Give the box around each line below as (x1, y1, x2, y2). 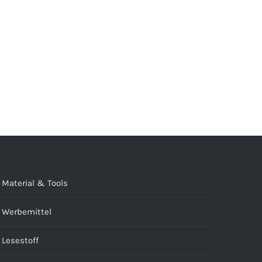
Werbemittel (2, 206, 51, 217)
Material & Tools (2, 177, 68, 188)
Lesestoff (2, 235, 39, 246)
